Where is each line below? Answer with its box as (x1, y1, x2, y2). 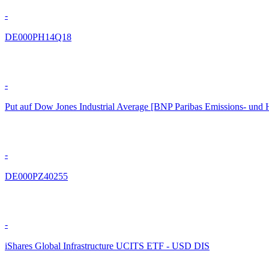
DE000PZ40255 (5, 171, 68, 181)
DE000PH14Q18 (5, 31, 71, 42)
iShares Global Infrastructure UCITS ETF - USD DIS (5, 240, 210, 251)
